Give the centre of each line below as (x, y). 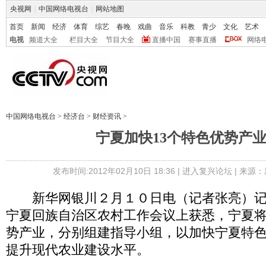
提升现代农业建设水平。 (78, 250)
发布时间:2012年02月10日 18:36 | (117, 171)
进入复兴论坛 (207, 171)
